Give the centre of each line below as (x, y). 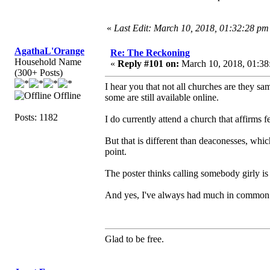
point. (116, 151)
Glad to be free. (134, 239)
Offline (66, 95)
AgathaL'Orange (49, 51)
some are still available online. (163, 97)
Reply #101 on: (148, 63)
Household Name (48, 61)
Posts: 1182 (36, 117)
